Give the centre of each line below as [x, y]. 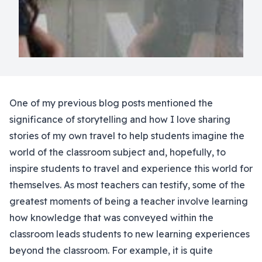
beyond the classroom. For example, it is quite [111, 250]
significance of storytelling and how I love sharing [120, 119]
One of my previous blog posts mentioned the [111, 103]
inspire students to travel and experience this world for [131, 168]
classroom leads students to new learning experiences [130, 234]
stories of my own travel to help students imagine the [127, 136]
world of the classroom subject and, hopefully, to [118, 152]
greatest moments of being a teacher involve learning [129, 201]
